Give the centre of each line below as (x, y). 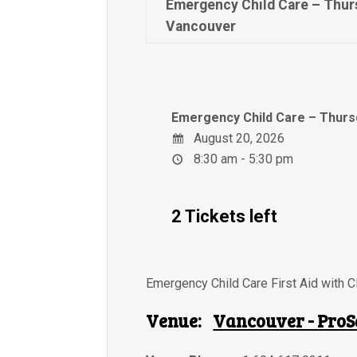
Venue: (174, 321)
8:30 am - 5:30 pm (242, 159)
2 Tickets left (225, 217)
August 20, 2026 (238, 139)
